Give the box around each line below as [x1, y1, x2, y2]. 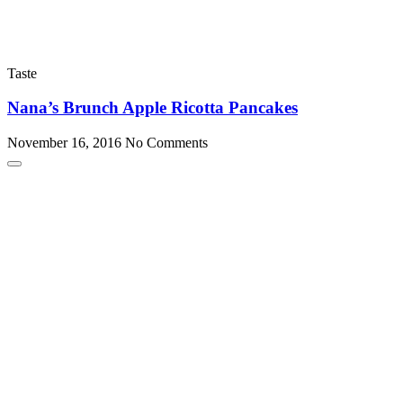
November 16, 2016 [7, 135, 125, 151]
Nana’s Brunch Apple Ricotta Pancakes [7, 98, 298, 118]
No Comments [125, 135, 208, 151]
